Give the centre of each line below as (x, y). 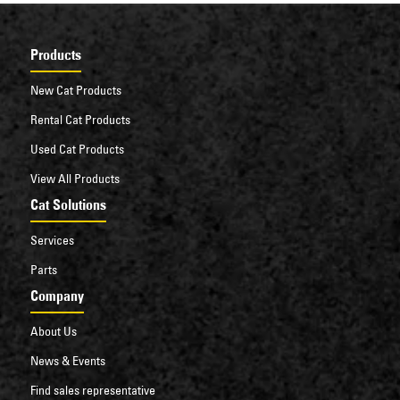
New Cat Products (75, 90)
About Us (53, 331)
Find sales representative (92, 390)
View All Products (75, 178)
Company (57, 295)
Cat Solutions (68, 204)
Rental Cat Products (80, 119)
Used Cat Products (77, 149)
